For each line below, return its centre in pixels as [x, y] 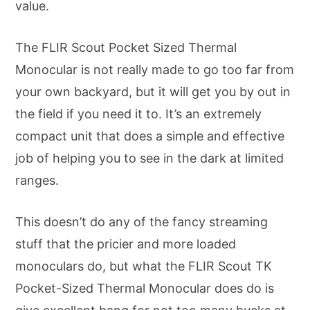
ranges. [37, 181]
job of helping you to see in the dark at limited [149, 158]
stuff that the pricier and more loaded [126, 244]
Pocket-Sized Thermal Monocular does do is [145, 289]
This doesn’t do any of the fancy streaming [142, 222]
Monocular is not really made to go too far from [155, 70]
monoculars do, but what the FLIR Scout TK [144, 266]
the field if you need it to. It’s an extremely [138, 114]
